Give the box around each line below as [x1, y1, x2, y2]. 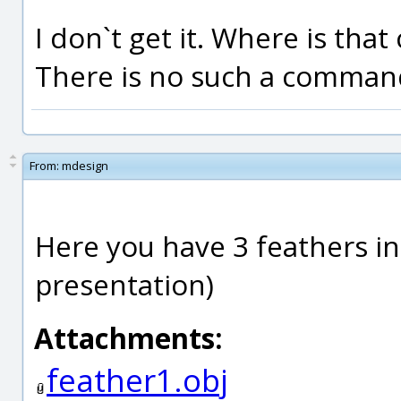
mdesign [62, 158, 108, 174]
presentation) [35, 265, 214, 303]
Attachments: [34, 319, 223, 357]
